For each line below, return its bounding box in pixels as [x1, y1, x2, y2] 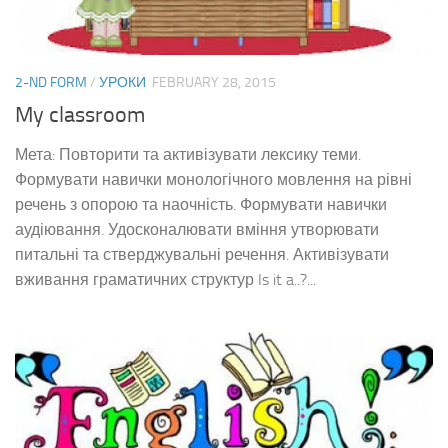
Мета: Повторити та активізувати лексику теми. [15, 145, 361, 165]
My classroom [15, 102, 145, 129]
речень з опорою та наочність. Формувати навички [15, 195, 387, 215]
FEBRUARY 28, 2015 [152, 74, 276, 92]
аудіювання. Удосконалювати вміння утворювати [15, 220, 379, 240]
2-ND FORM [15, 74, 87, 92]
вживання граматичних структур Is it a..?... [15, 270, 316, 290]
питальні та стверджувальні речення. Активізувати [15, 245, 389, 265]
